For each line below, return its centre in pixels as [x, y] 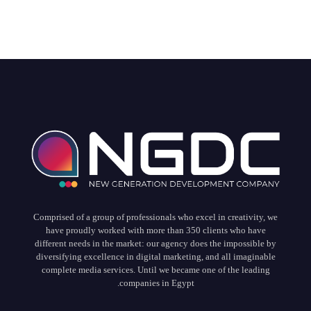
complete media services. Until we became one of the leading [155, 269]
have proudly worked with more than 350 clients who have [155, 230]
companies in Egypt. [157, 283]
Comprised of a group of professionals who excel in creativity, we [155, 217]
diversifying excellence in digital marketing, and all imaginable [155, 256]
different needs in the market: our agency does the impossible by [155, 243]
